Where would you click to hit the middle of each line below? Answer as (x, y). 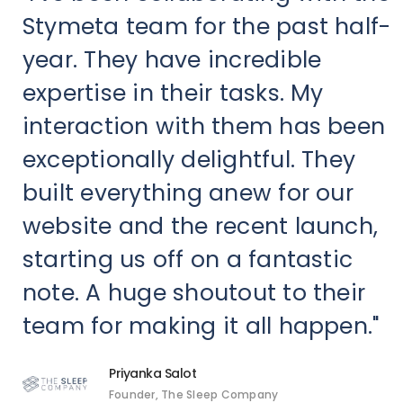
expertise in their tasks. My (173, 94)
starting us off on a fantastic (188, 260)
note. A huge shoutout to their (194, 293)
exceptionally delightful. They (189, 160)
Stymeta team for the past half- (207, 27)
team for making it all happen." (201, 327)
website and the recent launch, (201, 227)
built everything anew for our (188, 193)
